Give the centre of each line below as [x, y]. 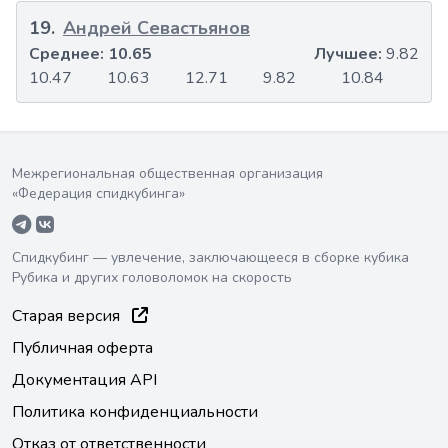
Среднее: [68, 54]
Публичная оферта [82, 348]
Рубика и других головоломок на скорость [152, 278]
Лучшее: [350, 54]
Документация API [84, 380]
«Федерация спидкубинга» [98, 194]
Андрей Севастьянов [156, 28]
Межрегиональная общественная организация [167, 174]
